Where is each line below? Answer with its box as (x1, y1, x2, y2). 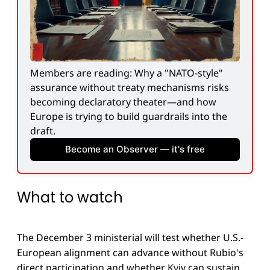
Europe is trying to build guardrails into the (30, 109, 227, 123)
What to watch (17, 187, 123, 207)
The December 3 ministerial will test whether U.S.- (17, 231, 243, 245)
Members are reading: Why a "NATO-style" (30, 66, 223, 80)
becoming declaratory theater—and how (30, 95, 216, 108)
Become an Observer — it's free (65, 143, 205, 155)
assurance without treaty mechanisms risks (30, 80, 229, 94)
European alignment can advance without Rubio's (17, 246, 243, 260)
